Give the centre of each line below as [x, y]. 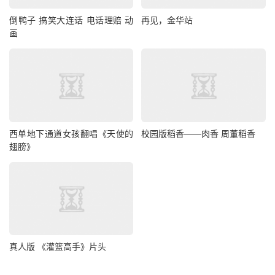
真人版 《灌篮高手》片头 [58, 247]
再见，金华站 [167, 20]
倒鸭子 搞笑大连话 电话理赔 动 [72, 20]
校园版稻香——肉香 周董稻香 [199, 133]
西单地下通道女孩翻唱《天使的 [72, 133]
